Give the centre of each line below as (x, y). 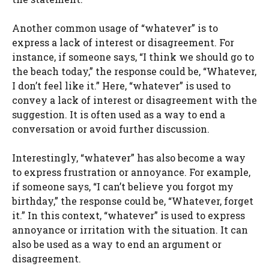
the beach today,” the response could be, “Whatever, (134, 71)
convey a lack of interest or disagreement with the (134, 100)
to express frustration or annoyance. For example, (131, 172)
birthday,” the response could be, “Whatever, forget (133, 201)
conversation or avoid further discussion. (111, 129)
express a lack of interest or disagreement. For (123, 42)
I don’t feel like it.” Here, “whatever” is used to (121, 86)
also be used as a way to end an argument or (117, 244)
